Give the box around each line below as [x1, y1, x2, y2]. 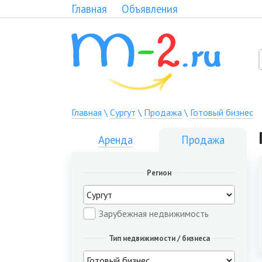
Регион [147, 168, 171, 178]
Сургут [110, 106, 136, 118]
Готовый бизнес [190, 106, 253, 118]
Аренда [98, 133, 133, 147]
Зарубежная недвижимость [99, 208, 209, 219]
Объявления [122, 2, 178, 16]
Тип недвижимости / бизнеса [108, 233, 210, 243]
